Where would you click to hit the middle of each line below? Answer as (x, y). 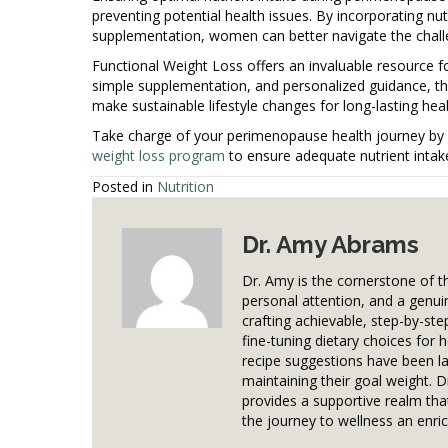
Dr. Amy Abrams (330, 244)
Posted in (124, 186)
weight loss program (158, 155)
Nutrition (185, 186)
